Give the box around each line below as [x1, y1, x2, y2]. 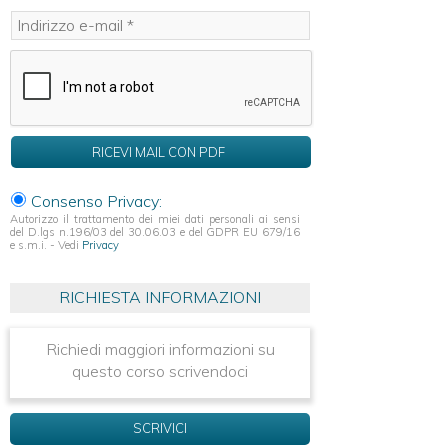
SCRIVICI [133, 419, 187, 436]
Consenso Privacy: [27, 190, 162, 211]
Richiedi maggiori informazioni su [45, 338, 275, 359]
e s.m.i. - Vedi [10, 237, 82, 252]
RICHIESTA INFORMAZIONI [59, 286, 261, 307]
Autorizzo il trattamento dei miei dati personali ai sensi [10, 211, 300, 226]
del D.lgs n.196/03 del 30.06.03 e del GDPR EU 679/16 [10, 224, 300, 239]
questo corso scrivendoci [72, 360, 248, 381]
